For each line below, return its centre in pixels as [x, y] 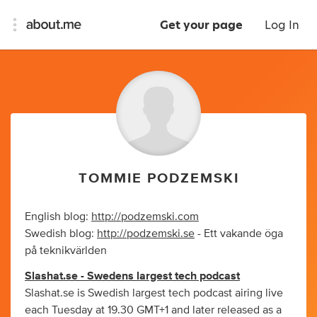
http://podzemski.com [145, 217]
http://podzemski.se [146, 234]
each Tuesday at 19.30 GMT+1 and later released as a [153, 310]
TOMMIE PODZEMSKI [158, 178]
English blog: [58, 217]
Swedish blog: [61, 234]
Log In [282, 25]
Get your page [201, 25]
